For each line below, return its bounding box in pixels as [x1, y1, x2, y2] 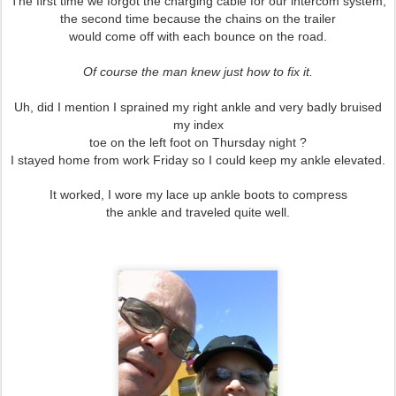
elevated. [334, 153, 385, 167]
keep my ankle [249, 153, 334, 167]
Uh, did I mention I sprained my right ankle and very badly [14, 100, 340, 114]
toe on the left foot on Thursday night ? [89, 135, 307, 149]
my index [172, 118, 224, 132]
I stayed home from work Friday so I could [11, 153, 249, 167]
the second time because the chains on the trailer [60, 11, 336, 26]
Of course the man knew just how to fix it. [83, 65, 313, 79]
